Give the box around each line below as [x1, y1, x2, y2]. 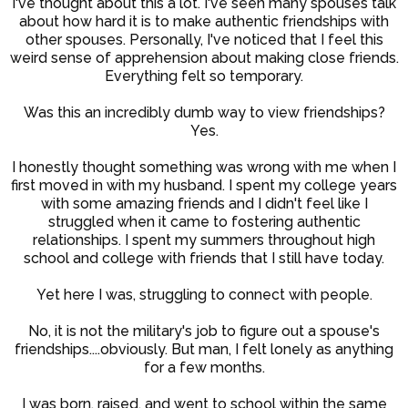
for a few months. [143, 359, 265, 377]
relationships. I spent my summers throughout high [33, 231, 375, 250]
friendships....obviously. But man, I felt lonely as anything [15, 341, 393, 359]
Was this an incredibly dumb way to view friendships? [23, 104, 385, 122]
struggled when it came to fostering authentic [47, 213, 361, 231]
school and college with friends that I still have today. [24, 250, 384, 268]
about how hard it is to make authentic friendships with [19, 13, 389, 31]
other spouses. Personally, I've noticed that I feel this [25, 31, 383, 49]
